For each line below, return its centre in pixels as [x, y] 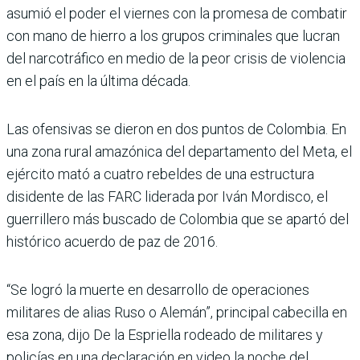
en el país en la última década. [98, 80]
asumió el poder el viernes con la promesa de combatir [177, 13]
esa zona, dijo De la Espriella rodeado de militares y [165, 334]
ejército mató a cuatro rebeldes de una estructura [160, 174]
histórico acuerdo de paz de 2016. [112, 241]
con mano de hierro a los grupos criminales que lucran [173, 35]
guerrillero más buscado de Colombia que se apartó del [178, 219]
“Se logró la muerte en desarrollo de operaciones [158, 289]
